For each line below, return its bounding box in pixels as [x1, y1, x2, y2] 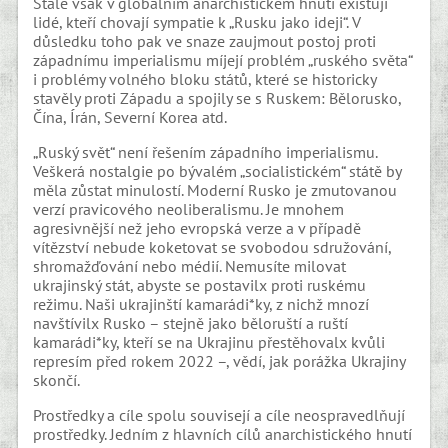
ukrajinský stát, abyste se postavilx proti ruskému [33, 274, 367, 295]
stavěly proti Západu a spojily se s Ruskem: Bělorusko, [33, 88, 402, 109]
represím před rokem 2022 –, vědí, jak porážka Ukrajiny [33, 350, 406, 371]
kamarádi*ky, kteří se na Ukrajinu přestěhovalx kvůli [33, 331, 386, 352]
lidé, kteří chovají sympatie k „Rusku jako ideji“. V [33, 12, 362, 33]
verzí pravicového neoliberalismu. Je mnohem [33, 198, 345, 219]
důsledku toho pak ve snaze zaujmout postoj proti [33, 31, 377, 52]
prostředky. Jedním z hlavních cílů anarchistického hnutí [33, 423, 413, 444]
